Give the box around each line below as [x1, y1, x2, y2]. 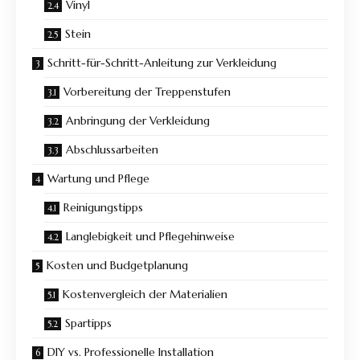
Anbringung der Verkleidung [66, 113, 210, 129]
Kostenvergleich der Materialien [63, 287, 227, 302]
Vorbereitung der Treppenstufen [63, 84, 231, 100]
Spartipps [65, 316, 112, 331]
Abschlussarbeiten [66, 142, 158, 157]
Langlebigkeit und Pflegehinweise [66, 229, 235, 244]
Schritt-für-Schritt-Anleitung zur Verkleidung [47, 55, 276, 71]
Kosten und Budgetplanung [47, 258, 188, 273]
